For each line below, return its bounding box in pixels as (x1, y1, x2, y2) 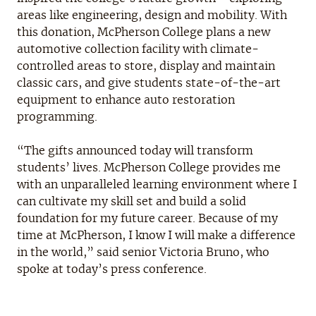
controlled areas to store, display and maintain (17, 60, 275, 72)
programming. (17, 111, 97, 123)
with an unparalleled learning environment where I (17, 178, 297, 190)
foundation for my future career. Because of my (17, 212, 278, 224)
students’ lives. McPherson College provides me (17, 162, 281, 174)
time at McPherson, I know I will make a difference (17, 229, 296, 241)
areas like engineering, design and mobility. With (17, 9, 287, 21)
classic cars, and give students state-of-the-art (17, 77, 281, 89)
